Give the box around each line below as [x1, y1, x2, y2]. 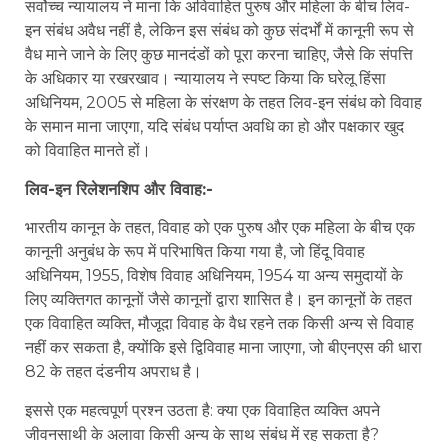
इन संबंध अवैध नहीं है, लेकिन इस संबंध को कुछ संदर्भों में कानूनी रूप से [25, 21, 414, 41]
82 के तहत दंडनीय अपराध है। [25, 362, 202, 382]
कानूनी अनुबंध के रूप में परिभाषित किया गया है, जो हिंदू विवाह [25, 242, 365, 262]
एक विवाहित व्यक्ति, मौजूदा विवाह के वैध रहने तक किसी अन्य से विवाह [25, 314, 414, 334]
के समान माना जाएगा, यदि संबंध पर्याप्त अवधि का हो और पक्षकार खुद [25, 117, 404, 137]
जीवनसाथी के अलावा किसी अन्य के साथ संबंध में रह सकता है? [25, 424, 379, 444]
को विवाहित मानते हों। [25, 141, 151, 161]
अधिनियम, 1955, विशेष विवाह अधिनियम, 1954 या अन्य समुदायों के [25, 266, 403, 286]
